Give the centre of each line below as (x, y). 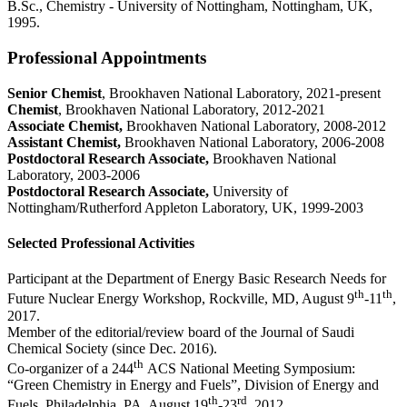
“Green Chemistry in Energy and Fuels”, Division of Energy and (193, 384)
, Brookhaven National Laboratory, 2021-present (241, 93)
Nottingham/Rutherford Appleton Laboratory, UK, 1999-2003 (185, 207)
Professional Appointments (107, 57)
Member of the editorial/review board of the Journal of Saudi (181, 332)
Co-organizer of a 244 (70, 368)
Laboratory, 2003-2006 (74, 174)
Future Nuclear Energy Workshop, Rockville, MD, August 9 (181, 299)
